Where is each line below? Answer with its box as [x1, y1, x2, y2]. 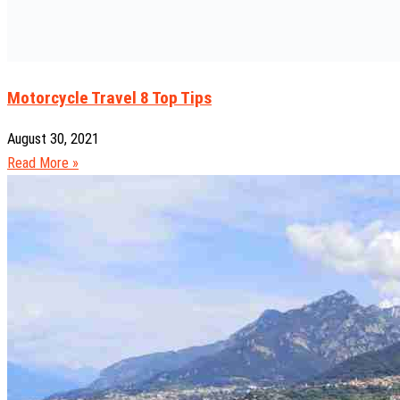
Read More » [7, 154, 79, 172]
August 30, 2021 [7, 130, 99, 148]
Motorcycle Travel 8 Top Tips [7, 87, 212, 109]
